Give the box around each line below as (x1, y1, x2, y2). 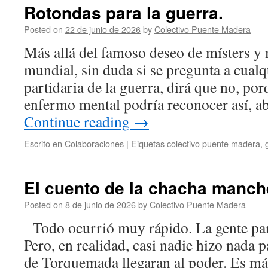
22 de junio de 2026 (65, 23, 141, 35)
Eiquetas (131, 137, 165, 150)
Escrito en (24, 137, 62, 150)
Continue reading (24, 111, 133, 132)
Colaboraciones (65, 137, 124, 150)
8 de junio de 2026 (65, 198, 136, 211)
